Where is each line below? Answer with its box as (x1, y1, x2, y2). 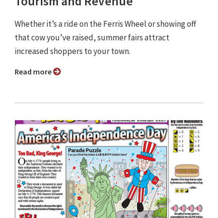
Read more (19, 67, 53, 77)
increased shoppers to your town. (15, 46, 132, 57)
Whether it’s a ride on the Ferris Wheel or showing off (15, 18, 196, 30)
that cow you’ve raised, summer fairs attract (15, 32, 169, 43)
